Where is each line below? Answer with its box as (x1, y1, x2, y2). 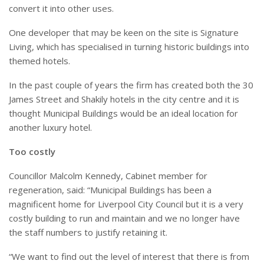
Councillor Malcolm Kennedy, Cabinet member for (9, 170, 207, 182)
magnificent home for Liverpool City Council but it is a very (9, 198, 243, 210)
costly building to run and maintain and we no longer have (9, 212, 240, 225)
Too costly (9, 146, 55, 158)
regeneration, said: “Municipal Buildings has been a (9, 184, 212, 196)
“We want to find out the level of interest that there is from (9, 250, 249, 263)
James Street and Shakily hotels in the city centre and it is (9, 93, 239, 105)
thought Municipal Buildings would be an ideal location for (9, 107, 238, 120)
